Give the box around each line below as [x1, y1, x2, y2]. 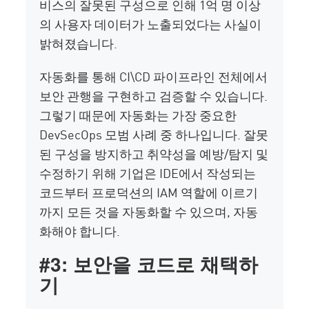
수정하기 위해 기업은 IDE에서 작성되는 [39, 163, 257, 182]
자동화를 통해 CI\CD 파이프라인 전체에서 [39, 67, 268, 86]
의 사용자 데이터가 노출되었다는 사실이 [39, 14, 262, 33]
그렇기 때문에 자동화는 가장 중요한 [39, 106, 237, 124]
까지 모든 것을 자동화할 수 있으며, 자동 [39, 202, 259, 221]
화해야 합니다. [39, 221, 123, 240]
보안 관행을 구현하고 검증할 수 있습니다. [39, 86, 268, 105]
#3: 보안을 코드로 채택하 [39, 250, 259, 279]
